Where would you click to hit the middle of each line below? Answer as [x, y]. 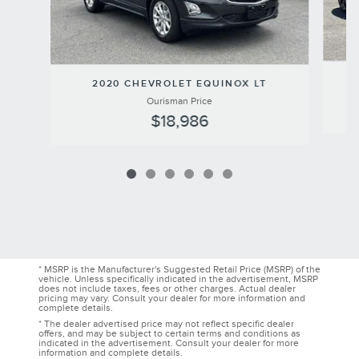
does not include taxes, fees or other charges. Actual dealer [167, 288]
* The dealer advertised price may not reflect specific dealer [166, 324]
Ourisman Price [179, 101]
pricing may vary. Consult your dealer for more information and [172, 298]
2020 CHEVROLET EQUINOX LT [179, 83]
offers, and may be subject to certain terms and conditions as [169, 333]
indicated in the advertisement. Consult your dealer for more [169, 343]
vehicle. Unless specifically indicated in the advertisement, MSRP [178, 279]
